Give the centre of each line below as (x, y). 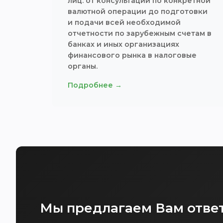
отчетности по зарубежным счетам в (140, 33)
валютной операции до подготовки (138, 11)
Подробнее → (95, 85)
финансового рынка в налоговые (132, 55)
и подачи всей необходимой (124, 22)
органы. (83, 66)
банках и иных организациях (123, 44)
